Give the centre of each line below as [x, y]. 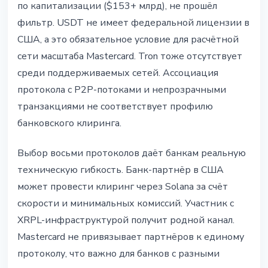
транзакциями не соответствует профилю [115, 107]
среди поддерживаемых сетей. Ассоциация [118, 73]
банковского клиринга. [69, 124]
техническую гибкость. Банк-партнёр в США [121, 170]
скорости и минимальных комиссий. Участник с [126, 204]
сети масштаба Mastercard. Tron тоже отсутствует [130, 57]
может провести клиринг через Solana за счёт [123, 187]
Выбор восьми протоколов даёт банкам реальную [132, 153]
